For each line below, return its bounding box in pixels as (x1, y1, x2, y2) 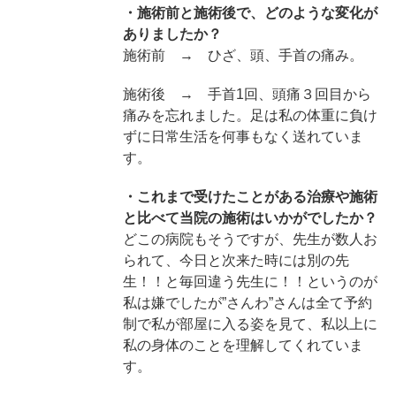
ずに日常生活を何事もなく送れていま (122, 128, 363, 144)
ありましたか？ (122, 26, 222, 42)
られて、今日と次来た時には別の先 (122, 252, 349, 268)
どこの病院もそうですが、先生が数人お (122, 231, 377, 247)
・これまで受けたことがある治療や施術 (122, 188, 377, 204)
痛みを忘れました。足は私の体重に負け (122, 107, 377, 123)
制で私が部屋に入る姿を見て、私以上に (122, 316, 377, 331)
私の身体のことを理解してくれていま (122, 337, 363, 353)
